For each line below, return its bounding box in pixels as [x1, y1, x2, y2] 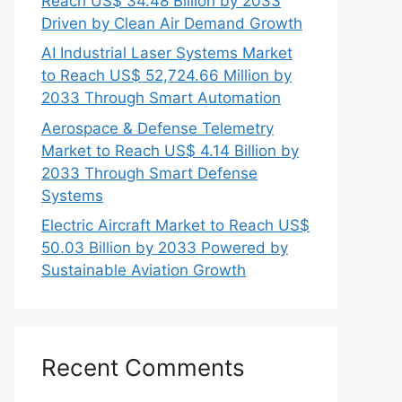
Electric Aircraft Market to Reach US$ [41, 216, 310, 234]
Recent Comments [41, 354, 245, 381]
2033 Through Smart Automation [41, 89, 281, 107]
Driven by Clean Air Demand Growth [41, 13, 302, 32]
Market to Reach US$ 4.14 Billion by [41, 141, 299, 160]
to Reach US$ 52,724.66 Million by [41, 66, 292, 84]
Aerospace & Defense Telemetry [41, 118, 274, 137]
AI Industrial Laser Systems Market [41, 44, 293, 62]
